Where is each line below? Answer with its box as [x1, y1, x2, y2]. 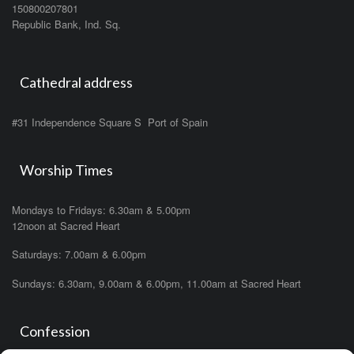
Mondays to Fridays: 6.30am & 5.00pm [12, 202, 190, 218]
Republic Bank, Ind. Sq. [12, 16, 121, 32]
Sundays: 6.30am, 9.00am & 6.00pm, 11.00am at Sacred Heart [12, 275, 301, 291]
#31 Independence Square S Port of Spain [12, 115, 208, 130]
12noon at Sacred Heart [12, 218, 120, 234]
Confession [20, 322, 90, 340]
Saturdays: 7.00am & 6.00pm [12, 247, 146, 262]
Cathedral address [20, 73, 133, 92]
